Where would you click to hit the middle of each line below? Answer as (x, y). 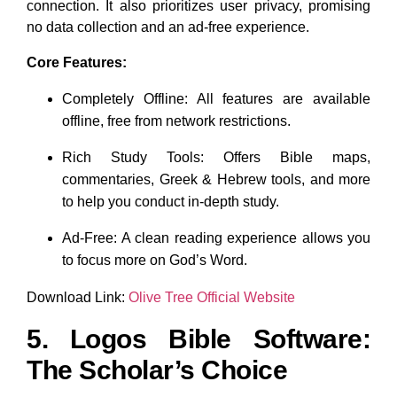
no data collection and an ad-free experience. (168, 27)
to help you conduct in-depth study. (171, 201)
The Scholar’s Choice (157, 370)
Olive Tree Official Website (210, 297)
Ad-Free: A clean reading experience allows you (216, 237)
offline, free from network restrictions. (176, 121)
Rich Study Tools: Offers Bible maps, (216, 157)
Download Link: (76, 297)
